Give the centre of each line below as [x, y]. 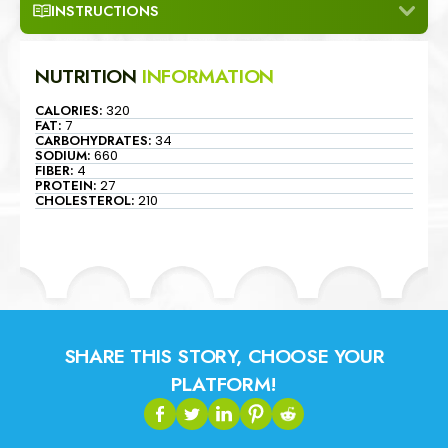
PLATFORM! [224, 383]
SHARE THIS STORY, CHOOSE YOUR [224, 355]
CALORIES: [69, 110]
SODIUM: [63, 155]
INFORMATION [208, 75]
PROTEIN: [66, 185]
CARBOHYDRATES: [93, 140]
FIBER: [54, 170]
